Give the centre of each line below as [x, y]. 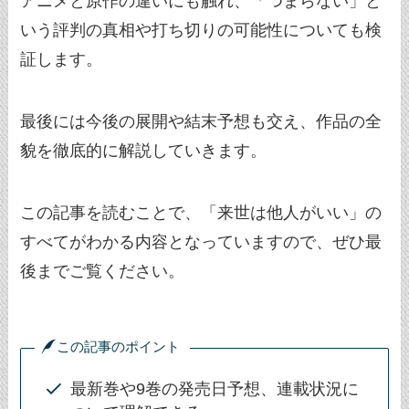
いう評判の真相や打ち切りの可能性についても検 [201, 31]
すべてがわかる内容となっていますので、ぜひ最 [201, 241]
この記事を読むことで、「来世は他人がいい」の [201, 212]
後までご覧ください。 [103, 271]
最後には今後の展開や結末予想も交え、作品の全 [201, 121]
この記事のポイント [118, 347]
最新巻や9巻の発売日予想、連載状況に [215, 389]
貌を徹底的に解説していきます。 [144, 150]
